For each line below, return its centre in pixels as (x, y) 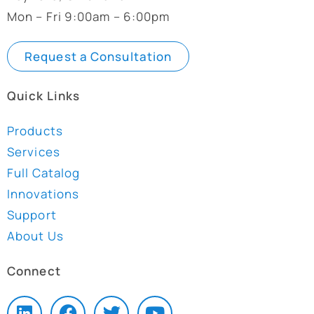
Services (34, 151)
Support (32, 214)
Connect (34, 271)
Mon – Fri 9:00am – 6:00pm (89, 16)
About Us (35, 235)
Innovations (43, 193)
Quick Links (44, 95)
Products (35, 130)
